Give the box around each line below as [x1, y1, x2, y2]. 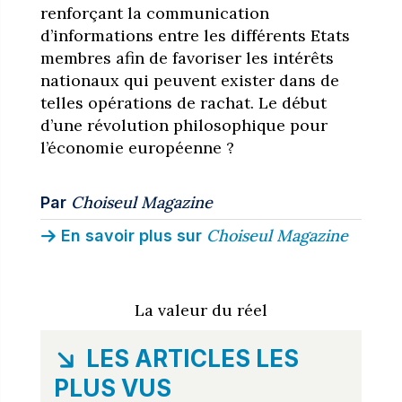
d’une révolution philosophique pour [39, 114, 328, 135]
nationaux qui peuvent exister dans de [39, 69, 339, 91]
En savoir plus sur [60, 225, 202, 245]
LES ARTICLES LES [85, 344, 299, 372]
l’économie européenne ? [39, 136, 239, 158]
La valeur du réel [134, 299, 267, 320]
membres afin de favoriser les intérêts [39, 47, 334, 68]
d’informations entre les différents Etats [39, 24, 350, 46]
